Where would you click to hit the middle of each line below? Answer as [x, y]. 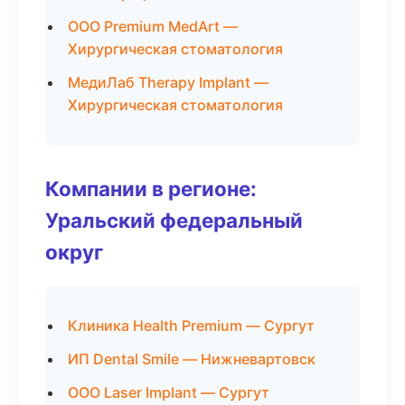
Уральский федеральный [174, 220]
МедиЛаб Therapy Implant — [168, 82]
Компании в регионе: [151, 188]
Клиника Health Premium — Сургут [191, 325]
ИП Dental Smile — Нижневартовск [192, 359]
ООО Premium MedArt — [153, 26]
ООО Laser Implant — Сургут [169, 392]
